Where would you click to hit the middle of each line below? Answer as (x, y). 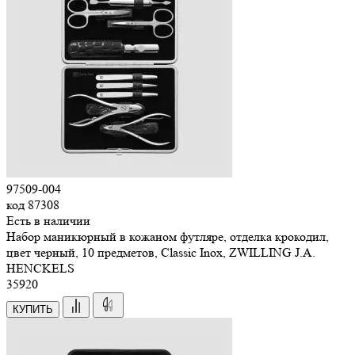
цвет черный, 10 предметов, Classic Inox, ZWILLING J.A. (161, 252)
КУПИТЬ (33, 309)
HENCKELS (40, 268)
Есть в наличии (48, 220)
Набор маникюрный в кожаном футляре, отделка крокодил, (168, 236)
